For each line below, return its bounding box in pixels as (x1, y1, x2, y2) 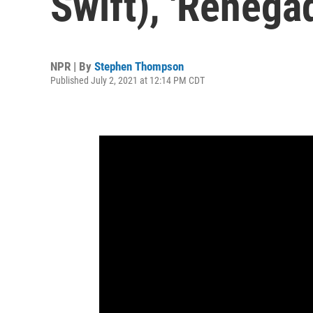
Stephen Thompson (94, 59, 184, 73)
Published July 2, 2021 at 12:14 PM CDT (50, 75, 205, 86)
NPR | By (50, 59, 94, 73)
